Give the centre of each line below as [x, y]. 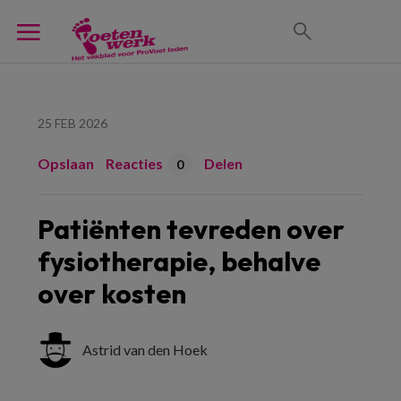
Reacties [134, 163]
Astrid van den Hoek [145, 350]
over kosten [112, 294]
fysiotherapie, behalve [179, 261]
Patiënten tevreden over [191, 229]
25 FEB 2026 [73, 123]
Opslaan [66, 163]
